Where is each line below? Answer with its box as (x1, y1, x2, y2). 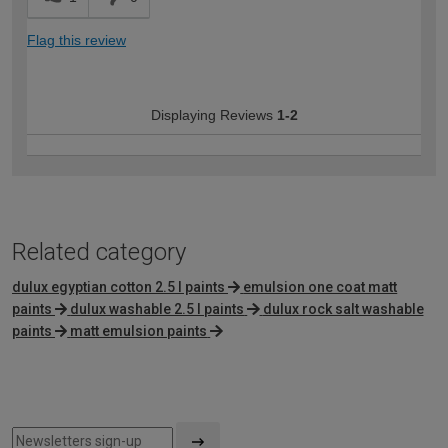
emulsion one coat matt (243, 279, 398, 296)
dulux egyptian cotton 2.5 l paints (12, 279, 225, 296)
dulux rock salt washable (262, 301, 424, 318)
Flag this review (27, 32, 126, 49)
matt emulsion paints (70, 323, 208, 340)
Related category (12, 238, 186, 267)
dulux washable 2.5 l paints (70, 301, 245, 318)
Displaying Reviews (150, 107, 277, 124)
